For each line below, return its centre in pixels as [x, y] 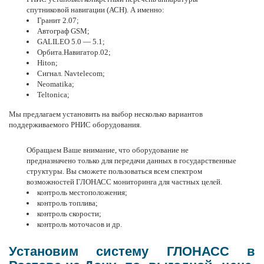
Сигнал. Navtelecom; [71, 73]
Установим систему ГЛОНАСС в [132, 251]
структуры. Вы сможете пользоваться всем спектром [114, 171]
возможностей [51, 182]
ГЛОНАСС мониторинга [116, 182]
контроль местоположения [81, 192]
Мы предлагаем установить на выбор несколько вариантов [106, 114]
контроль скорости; [69, 214]
